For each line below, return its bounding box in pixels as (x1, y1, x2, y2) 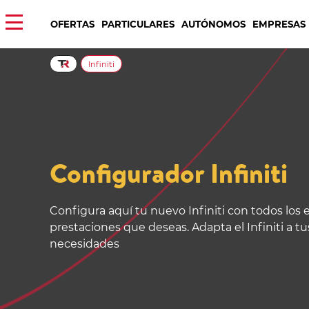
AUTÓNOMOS (181, 18, 246, 30)
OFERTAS (50, 18, 94, 30)
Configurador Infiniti (50, 154, 288, 192)
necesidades (50, 237, 119, 250)
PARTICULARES (101, 18, 175, 30)
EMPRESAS (252, 18, 306, 30)
